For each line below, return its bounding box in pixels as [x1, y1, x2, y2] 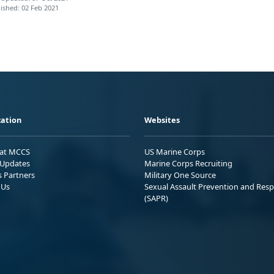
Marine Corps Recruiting [144, 157, 232, 169]
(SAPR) [144, 192, 168, 204]
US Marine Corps [144, 146, 205, 157]
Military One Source [144, 169, 216, 180]
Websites [144, 114, 180, 125]
